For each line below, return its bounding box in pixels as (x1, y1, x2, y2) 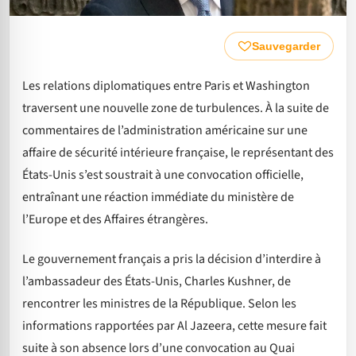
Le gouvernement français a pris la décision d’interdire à (22, 250, 321, 268)
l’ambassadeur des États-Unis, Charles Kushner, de (22, 272, 291, 290)
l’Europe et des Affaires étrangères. (22, 210, 208, 228)
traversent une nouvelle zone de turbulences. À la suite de (22, 99, 329, 117)
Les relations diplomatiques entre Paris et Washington (22, 76, 310, 95)
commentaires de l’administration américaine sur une (22, 121, 308, 139)
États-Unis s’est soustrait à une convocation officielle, (22, 165, 304, 184)
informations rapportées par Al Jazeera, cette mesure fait (22, 316, 327, 335)
